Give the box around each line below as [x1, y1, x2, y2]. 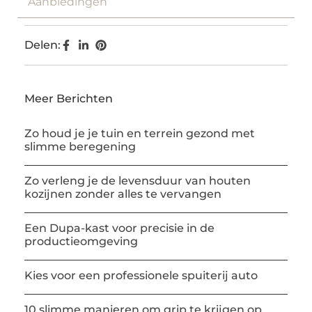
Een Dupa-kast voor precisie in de [24, 221, 214, 235]
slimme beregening [24, 140, 136, 154]
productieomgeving [24, 235, 138, 249]
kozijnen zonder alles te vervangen [24, 187, 221, 201]
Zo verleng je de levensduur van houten [24, 174, 251, 188]
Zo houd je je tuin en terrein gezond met [24, 127, 255, 141]
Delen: [24, 38, 61, 52]
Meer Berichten [24, 92, 113, 106]
